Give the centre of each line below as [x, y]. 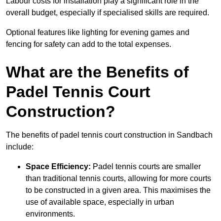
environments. [50, 214]
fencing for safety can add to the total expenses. [89, 44]
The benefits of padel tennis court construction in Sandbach [109, 135]
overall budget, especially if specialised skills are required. [108, 13]
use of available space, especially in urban [100, 202]
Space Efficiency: [58, 167]
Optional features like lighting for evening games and [98, 33]
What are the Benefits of [97, 72]
